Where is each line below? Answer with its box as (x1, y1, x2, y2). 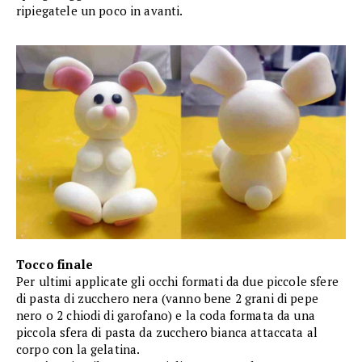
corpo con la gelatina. (16, 341, 141, 358)
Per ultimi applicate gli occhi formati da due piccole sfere (16, 273, 339, 290)
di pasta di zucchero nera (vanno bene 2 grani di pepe (16, 290, 318, 307)
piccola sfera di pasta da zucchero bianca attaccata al (16, 324, 318, 341)
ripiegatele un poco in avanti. (16, 2, 183, 19)
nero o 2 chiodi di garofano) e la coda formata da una (16, 307, 315, 324)
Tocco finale (16, 256, 93, 273)
